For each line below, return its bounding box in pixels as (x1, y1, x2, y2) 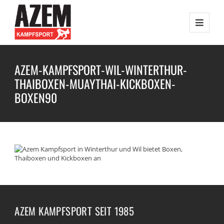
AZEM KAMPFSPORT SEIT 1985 (14, 203, 134, 218)
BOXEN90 (14, 88, 57, 106)
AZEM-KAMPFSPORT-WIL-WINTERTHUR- (14, 60, 187, 78)
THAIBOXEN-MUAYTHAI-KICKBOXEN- (14, 74, 176, 92)
